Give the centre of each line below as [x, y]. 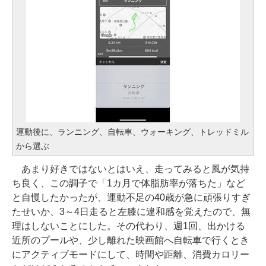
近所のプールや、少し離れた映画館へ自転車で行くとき [131, 240]
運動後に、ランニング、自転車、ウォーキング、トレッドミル [132, 132]
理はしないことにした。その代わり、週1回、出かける [129, 226]
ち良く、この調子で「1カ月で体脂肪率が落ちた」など [129, 183]
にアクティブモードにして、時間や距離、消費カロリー [131, 254]
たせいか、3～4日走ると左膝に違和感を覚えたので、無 [131, 212]
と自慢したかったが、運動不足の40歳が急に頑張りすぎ [131, 197]
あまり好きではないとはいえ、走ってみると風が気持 [131, 169]
